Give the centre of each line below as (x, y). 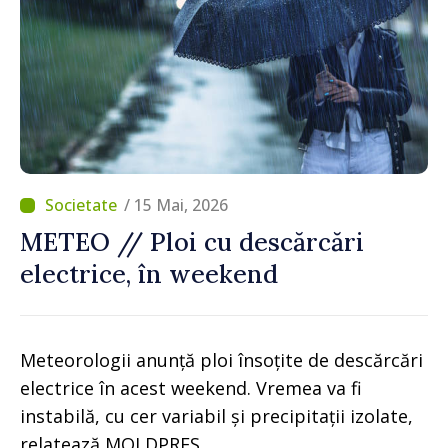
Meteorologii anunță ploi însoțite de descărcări (221, 360)
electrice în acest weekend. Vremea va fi (191, 388)
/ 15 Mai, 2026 (176, 205)
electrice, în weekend (149, 274)
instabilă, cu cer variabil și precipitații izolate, (216, 416)
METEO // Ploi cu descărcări (192, 242)
